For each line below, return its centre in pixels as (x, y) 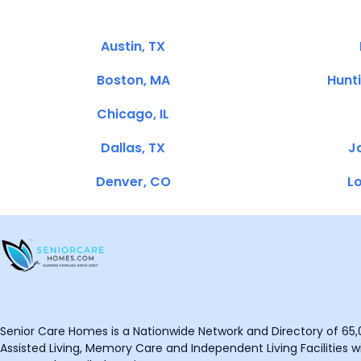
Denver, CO (133, 182)
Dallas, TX (133, 148)
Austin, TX (133, 46)
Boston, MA (133, 80)
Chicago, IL (133, 114)
